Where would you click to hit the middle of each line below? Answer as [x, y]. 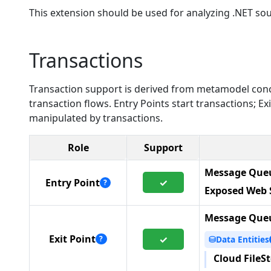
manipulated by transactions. [96, 118]
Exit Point [73, 239]
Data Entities [243, 239]
